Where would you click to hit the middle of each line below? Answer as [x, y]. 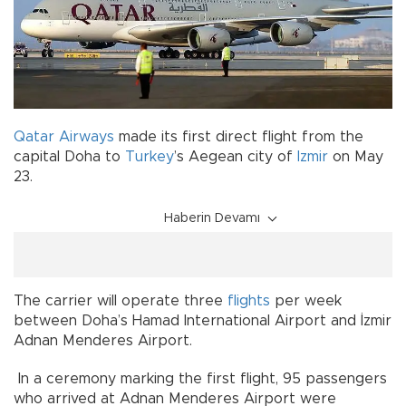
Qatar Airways [64, 136]
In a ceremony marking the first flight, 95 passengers [200, 378]
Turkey [150, 156]
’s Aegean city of [236, 156]
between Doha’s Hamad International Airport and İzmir [203, 320]
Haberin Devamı [212, 218]
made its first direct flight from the [239, 136]
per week [306, 300]
